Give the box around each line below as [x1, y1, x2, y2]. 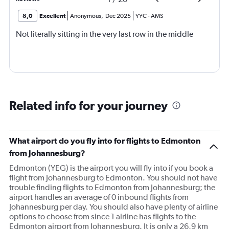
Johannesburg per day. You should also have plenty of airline [9, 202, 218, 212]
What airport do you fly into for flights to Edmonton [9, 136, 200, 145]
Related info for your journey [9, 98, 168, 112]
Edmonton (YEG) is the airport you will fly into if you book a [9, 163, 213, 173]
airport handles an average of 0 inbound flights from [9, 192, 189, 202]
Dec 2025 [105, 12, 131, 19]
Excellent [39, 12, 65, 19]
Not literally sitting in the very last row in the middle [16, 29, 193, 39]
